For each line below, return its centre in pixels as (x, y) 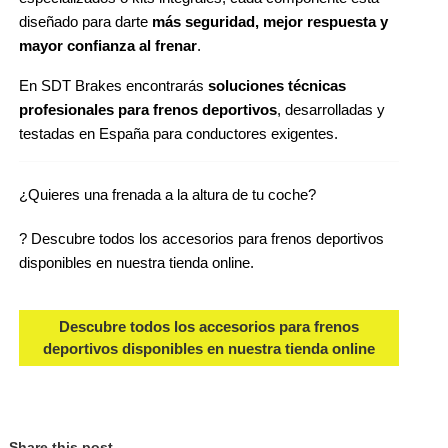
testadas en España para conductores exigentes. (178, 134)
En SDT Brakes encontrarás (113, 86)
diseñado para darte (85, 22)
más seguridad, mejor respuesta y (270, 22)
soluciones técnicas (277, 86)
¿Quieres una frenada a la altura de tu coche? (167, 195)
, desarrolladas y (331, 110)
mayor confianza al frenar (108, 46)
